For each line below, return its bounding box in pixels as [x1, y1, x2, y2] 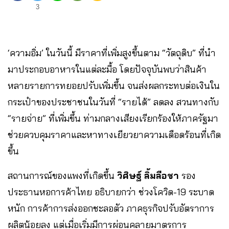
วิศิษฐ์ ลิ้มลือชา [114, 169, 181, 181]
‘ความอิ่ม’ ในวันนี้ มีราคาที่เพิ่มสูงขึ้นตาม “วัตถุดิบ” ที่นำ [8, 47, 216, 59]
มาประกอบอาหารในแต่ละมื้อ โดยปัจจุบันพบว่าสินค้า [8, 63, 207, 75]
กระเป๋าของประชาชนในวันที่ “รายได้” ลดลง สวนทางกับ [8, 96, 219, 108]
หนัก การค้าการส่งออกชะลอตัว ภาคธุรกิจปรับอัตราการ [8, 202, 214, 214]
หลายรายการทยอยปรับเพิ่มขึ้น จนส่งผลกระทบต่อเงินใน [8, 79, 220, 91]
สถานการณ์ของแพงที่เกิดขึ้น [8, 169, 114, 181]
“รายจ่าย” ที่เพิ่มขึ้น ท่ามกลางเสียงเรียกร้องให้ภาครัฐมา [8, 112, 218, 124]
